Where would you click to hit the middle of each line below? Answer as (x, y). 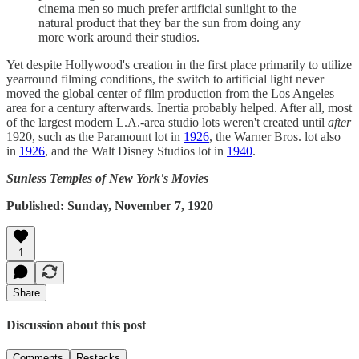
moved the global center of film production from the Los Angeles (170, 93)
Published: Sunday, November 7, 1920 (110, 205)
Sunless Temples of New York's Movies (107, 178)
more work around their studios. (119, 37)
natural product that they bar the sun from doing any (169, 22)
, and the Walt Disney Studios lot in (136, 151)
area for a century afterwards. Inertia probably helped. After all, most (179, 107)
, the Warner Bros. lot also (275, 136)
